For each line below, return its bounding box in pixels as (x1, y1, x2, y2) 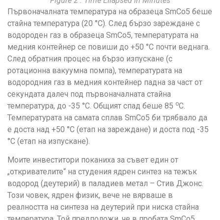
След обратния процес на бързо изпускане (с (7, 54, 172, 63)
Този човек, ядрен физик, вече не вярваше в (7, 191, 173, 200)
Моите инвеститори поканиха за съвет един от (7, 155, 178, 165)
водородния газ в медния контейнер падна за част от (7, 77, 202, 87)
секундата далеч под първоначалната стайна (7, 89, 171, 99)
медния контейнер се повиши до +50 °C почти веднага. (7, 42, 210, 52)
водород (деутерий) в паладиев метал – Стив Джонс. (7, 179, 203, 189)
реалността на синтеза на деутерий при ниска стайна (7, 202, 199, 212)
